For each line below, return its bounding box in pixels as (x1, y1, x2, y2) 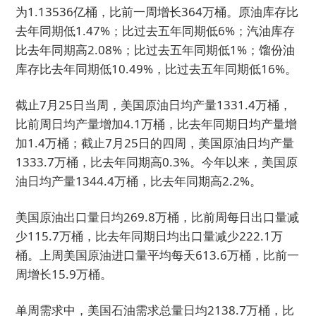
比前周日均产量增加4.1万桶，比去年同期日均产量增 (16, 116, 298, 132)
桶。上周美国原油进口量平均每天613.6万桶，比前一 (16, 247, 300, 263)
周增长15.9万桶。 (16, 266, 113, 282)
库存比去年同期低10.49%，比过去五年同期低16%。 (16, 61, 298, 77)
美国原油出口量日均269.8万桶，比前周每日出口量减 (16, 209, 300, 225)
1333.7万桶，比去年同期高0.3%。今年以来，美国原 (16, 154, 298, 170)
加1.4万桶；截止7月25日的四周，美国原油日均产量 (16, 135, 295, 151)
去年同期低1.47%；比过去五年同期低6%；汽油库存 (16, 23, 296, 39)
